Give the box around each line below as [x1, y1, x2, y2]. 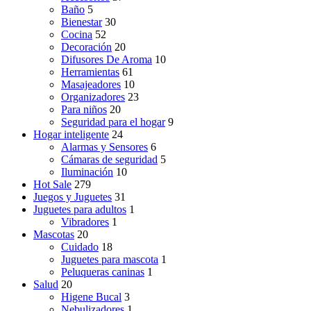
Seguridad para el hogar [61, 116, 165, 128]
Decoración [61, 41, 112, 53]
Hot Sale [33, 178, 72, 191]
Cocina [61, 28, 92, 41]
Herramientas [61, 66, 119, 78]
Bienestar [61, 16, 102, 28]
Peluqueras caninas [61, 266, 144, 278]
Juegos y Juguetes [33, 191, 112, 203]
